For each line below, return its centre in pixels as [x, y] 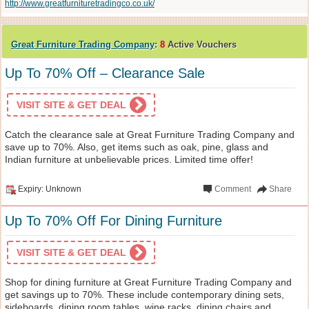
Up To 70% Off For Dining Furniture [113, 220]
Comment [233, 189]
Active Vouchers [201, 44]
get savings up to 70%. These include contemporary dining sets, [144, 294]
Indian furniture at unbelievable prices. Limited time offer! [129, 159]
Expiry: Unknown [50, 189]
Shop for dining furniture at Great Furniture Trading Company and [148, 282]
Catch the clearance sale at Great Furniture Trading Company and [150, 134]
